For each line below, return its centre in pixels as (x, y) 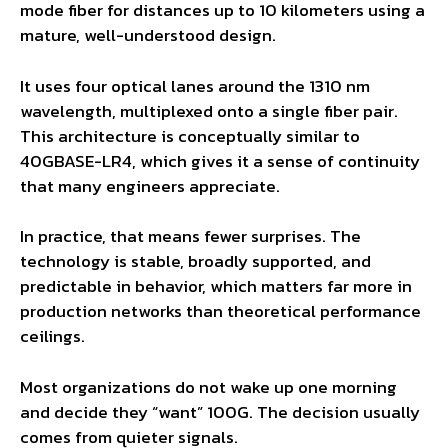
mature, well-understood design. (148, 35)
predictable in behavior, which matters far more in (216, 286)
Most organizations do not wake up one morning (208, 386)
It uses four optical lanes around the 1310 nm (195, 85)
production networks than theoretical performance (220, 311)
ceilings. (52, 336)
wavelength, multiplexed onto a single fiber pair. (209, 110)
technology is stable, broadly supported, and (195, 261)
